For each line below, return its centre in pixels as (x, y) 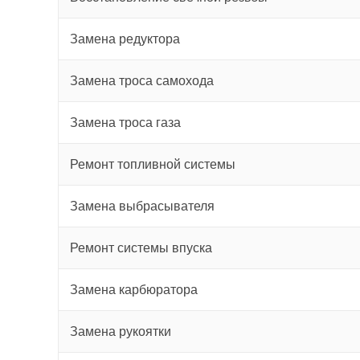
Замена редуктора (125, 39)
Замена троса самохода (142, 81)
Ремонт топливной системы (153, 164)
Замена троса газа (125, 123)
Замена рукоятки (121, 331)
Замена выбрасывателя (142, 206)
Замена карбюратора (134, 290)
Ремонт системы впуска (141, 248)
